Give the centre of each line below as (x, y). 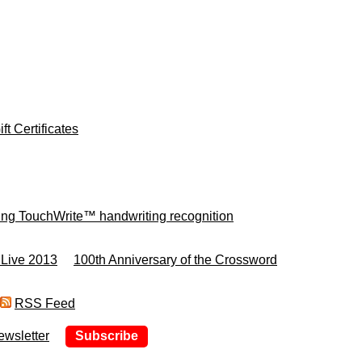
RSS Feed (45, 303)
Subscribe (107, 336)
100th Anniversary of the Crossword (175, 260)
